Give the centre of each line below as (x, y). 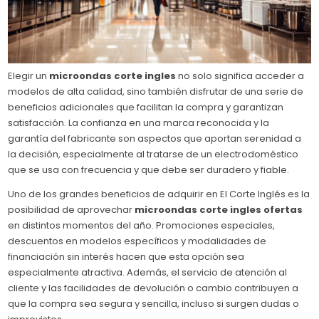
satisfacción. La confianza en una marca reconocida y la (139, 122)
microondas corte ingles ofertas (219, 209)
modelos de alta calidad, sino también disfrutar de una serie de (156, 91)
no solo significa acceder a (240, 75)
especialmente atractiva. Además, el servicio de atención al (148, 272)
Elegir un (29, 75)
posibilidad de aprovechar (72, 209)
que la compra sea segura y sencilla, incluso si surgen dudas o (154, 303)
